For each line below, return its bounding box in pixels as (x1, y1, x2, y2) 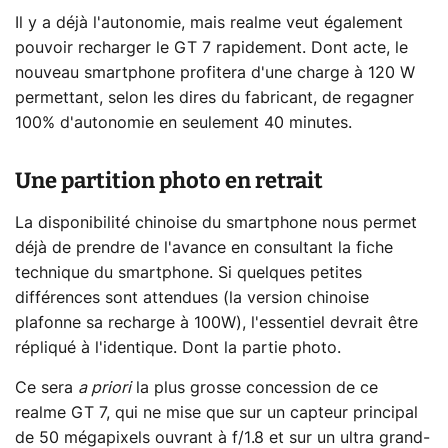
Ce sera (15, 379, 78, 396)
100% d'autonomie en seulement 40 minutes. (15, 114, 352, 131)
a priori (78, 379, 131, 396)
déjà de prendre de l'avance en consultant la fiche (15, 239, 393, 256)
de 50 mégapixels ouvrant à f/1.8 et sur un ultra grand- (15, 429, 430, 446)
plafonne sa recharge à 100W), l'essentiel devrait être (15, 314, 418, 331)
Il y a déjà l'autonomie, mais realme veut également (15, 14, 403, 31)
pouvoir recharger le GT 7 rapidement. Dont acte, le (15, 39, 408, 56)
